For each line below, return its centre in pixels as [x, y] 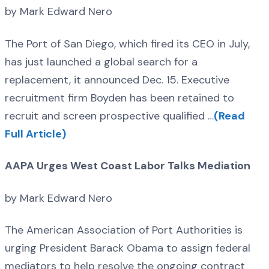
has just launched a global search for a [101, 62]
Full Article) [35, 134]
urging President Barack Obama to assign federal [128, 248]
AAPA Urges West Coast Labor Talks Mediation [128, 166]
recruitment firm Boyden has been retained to [119, 98]
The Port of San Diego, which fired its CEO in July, [127, 44]
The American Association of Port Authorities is [124, 230]
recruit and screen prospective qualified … [109, 116]
